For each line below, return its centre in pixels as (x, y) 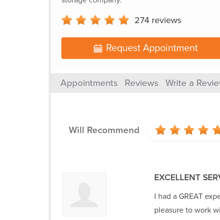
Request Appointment (152, 48)
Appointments (89, 83)
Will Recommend (104, 130)
